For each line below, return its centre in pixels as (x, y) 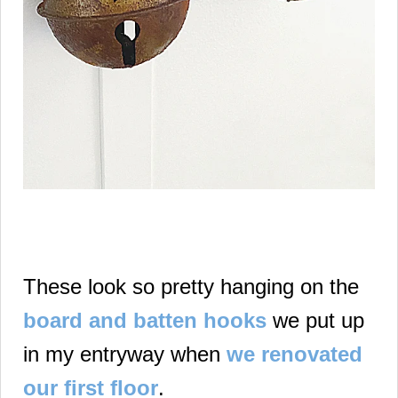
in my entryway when (125, 354)
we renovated (295, 354)
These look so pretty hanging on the (191, 287)
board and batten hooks (145, 321)
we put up (315, 321)
